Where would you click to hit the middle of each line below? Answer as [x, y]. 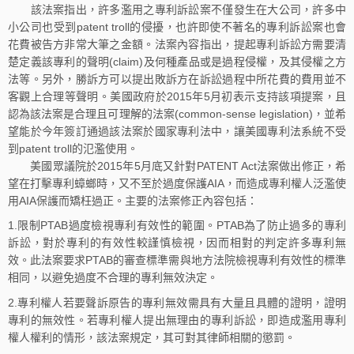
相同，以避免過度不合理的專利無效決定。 [113, 278]
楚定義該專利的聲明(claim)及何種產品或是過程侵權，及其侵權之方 [177, 61]
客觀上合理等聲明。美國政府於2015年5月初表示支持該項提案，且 [177, 96]
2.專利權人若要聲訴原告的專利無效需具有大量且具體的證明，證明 [177, 303]
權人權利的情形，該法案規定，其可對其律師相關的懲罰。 [152, 338]
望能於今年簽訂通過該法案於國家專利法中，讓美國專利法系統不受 [177, 131]
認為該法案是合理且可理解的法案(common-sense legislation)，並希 [177, 113]
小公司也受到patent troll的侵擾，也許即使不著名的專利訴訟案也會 [177, 26]
